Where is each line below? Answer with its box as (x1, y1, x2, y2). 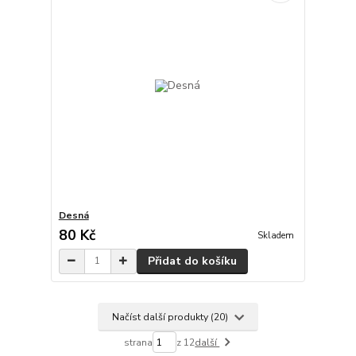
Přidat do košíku (147, 253, 237, 269)
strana (124, 335, 153, 349)
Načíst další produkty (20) (112, 310, 231, 323)
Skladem (257, 230, 294, 242)
